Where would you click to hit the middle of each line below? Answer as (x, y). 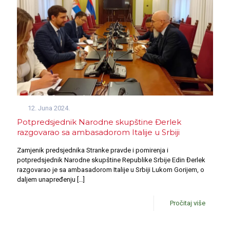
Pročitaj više (188, 203)
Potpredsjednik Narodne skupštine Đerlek (99, 122)
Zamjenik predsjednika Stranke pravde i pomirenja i (93, 150)
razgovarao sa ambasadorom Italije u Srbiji (98, 132)
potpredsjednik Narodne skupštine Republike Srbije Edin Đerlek (111, 160)
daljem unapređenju (46, 179)
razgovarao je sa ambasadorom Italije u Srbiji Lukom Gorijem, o (111, 169)
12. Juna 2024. (49, 108)
